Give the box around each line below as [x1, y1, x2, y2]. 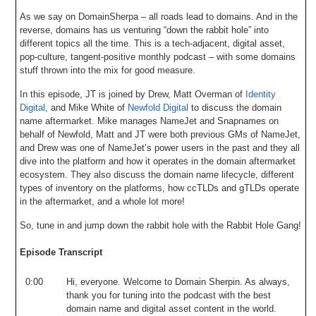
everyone [80, 276, 119, 287]
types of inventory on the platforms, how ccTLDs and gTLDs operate [20, 182, 300, 193]
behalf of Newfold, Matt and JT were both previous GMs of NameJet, [20, 128, 301, 140]
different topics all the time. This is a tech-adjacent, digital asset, [20, 37, 286, 49]
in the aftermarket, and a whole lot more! [20, 195, 186, 207]
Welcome [123, 276, 162, 287]
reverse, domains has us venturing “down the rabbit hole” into [20, 24, 269, 35]
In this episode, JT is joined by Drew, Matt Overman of [20, 88, 246, 99]
